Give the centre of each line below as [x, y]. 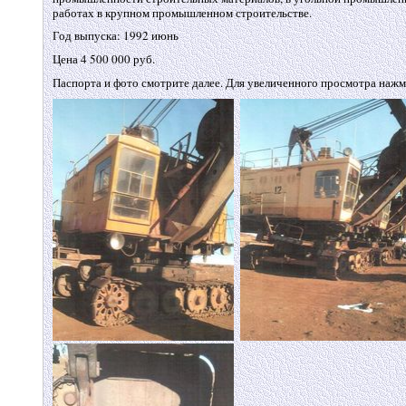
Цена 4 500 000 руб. [103, 59]
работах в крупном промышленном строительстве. [182, 12]
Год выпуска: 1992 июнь [115, 36]
